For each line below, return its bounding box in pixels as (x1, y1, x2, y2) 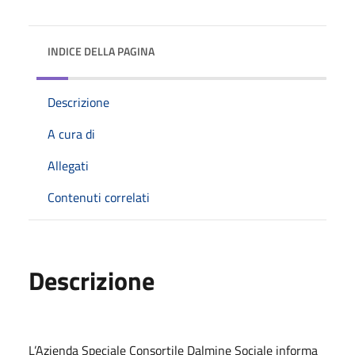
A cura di (48, 124, 95, 143)
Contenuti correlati (48, 187, 150, 207)
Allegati (48, 155, 89, 175)
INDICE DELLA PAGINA (48, 42, 155, 59)
